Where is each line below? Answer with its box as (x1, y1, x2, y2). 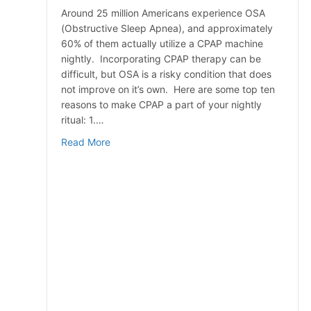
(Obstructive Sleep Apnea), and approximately (61, 22, 273, 35)
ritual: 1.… (61, 114, 104, 126)
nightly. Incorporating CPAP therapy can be (61, 53, 261, 65)
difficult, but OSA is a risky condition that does (61, 68, 271, 81)
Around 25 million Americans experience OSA (61, 7, 265, 19)
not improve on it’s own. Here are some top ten (61, 83, 275, 96)
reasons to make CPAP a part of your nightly (61, 99, 262, 111)
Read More (61, 136, 110, 149)
